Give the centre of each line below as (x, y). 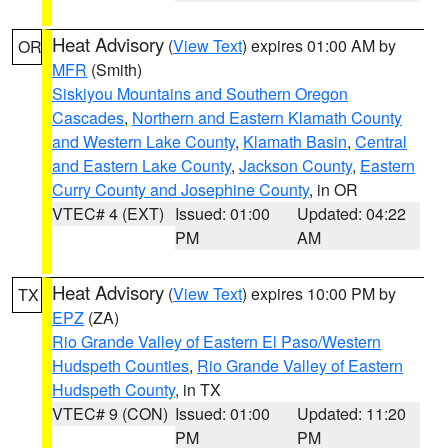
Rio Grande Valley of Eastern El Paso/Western (216, 341)
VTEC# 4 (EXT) (108, 213)
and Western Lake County (143, 141)
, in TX (198, 389)
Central (381, 141)
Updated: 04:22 (352, 213)
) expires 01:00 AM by (319, 45)
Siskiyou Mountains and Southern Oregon (200, 93)
